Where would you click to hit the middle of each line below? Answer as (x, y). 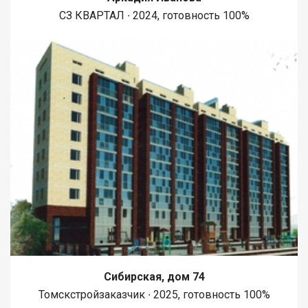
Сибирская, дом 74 (154, 276)
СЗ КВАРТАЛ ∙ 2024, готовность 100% (154, 16)
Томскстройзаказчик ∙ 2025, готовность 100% (154, 294)
